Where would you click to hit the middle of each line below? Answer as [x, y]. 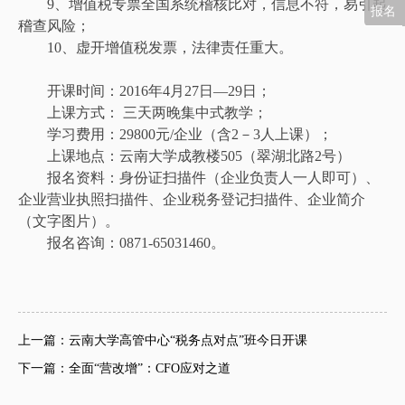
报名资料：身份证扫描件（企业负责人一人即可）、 [199, 177]
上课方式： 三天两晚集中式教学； [143, 112]
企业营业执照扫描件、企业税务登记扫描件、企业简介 [192, 199]
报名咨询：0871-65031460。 [122, 242]
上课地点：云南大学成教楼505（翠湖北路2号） [184, 155]
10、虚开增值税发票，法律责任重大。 [155, 47]
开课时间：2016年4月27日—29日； [145, 90]
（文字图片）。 [69, 221]
